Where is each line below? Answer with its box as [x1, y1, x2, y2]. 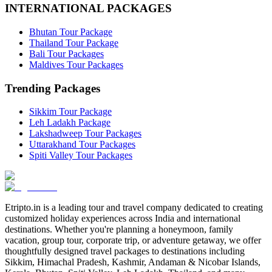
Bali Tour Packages [29, 48, 104, 59]
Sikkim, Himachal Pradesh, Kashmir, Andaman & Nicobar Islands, [5, 257, 260, 268]
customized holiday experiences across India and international [5, 213, 240, 224]
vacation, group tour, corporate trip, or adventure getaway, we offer [5, 235, 261, 246]
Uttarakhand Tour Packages [29, 139, 135, 150]
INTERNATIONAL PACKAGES [5, 2, 172, 15]
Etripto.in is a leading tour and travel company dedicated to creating [5, 202, 263, 213]
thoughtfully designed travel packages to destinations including [5, 246, 245, 257]
